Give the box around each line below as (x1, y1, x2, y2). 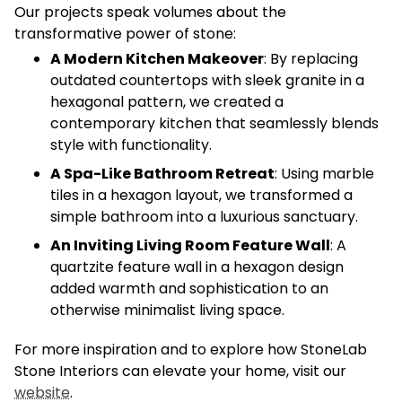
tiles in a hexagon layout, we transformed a (50, 184, 353, 205)
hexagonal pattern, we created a (50, 91, 284, 112)
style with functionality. (50, 134, 212, 155)
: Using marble (275, 162, 374, 184)
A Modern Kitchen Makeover (50, 48, 264, 69)
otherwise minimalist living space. (50, 299, 284, 320)
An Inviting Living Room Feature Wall (50, 234, 330, 256)
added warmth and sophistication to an (50, 277, 328, 299)
